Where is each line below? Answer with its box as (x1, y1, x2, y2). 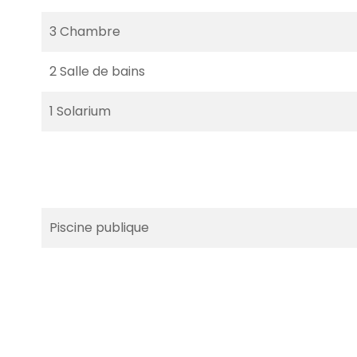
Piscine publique (49, 218, 149, 237)
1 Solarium (49, 102, 111, 120)
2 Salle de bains (49, 62, 145, 80)
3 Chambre (49, 22, 120, 41)
